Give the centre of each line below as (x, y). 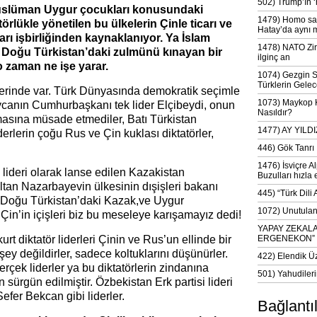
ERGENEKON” (286, 238)
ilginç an (274, 57)
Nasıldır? (275, 113)
